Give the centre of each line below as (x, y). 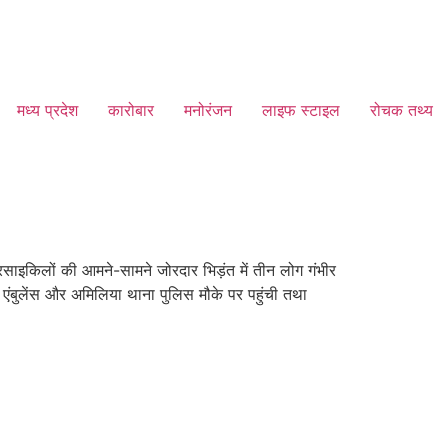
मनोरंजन (208, 110)
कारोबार (131, 110)
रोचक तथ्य (401, 110)
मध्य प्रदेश (47, 110)
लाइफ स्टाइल (301, 110)
